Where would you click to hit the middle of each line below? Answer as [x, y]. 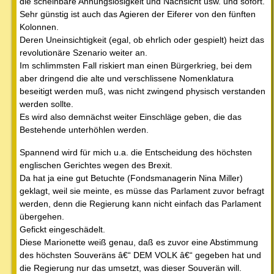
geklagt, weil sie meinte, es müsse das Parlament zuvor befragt [142, 191]
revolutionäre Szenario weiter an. [83, 52]
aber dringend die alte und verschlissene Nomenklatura [127, 78]
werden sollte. [46, 104]
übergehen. [42, 216]
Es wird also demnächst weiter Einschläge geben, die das [131, 117]
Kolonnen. [39, 27]
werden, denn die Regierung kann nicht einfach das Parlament [140, 203]
